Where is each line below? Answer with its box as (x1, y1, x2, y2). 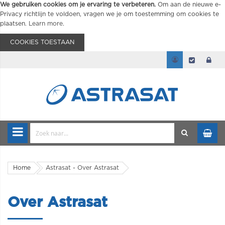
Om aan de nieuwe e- (158, 2, 221, 8)
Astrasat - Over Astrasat (46, 165, 119, 171)
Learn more (29, 21, 63, 27)
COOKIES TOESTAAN (10, 39, 74, 45)
